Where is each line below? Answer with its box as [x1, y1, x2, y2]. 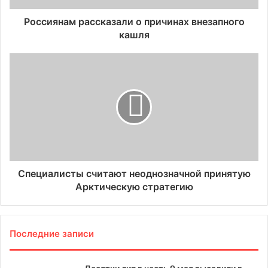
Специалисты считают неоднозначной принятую [17, 167, 251, 179]
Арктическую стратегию [75, 181, 193, 193]
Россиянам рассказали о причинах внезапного [23, 16, 245, 28]
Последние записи [10, 228, 94, 239]
